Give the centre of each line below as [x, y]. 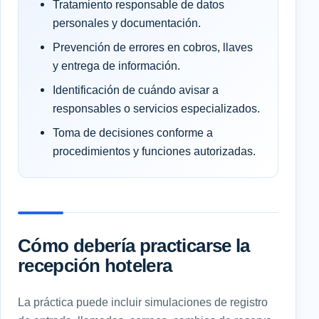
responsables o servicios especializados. [156, 108]
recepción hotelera [95, 265]
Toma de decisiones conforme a [133, 132]
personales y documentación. [127, 22]
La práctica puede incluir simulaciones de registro [143, 302]
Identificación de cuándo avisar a [136, 89]
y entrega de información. [116, 65]
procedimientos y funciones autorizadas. [154, 151]
